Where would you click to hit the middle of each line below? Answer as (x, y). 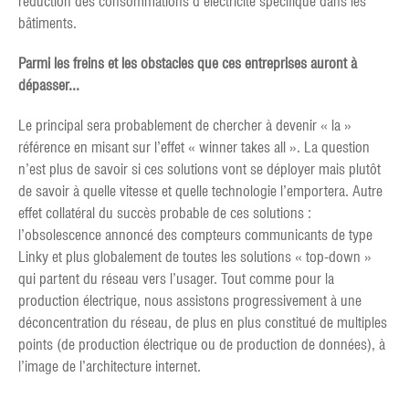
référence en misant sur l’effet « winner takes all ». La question (194, 147)
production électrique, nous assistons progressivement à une (190, 301)
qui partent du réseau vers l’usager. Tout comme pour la (176, 279)
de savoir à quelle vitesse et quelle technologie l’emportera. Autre (200, 191)
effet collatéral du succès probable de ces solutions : (165, 213)
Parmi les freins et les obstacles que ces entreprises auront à (188, 63)
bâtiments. (47, 23)
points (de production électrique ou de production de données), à (202, 345)
